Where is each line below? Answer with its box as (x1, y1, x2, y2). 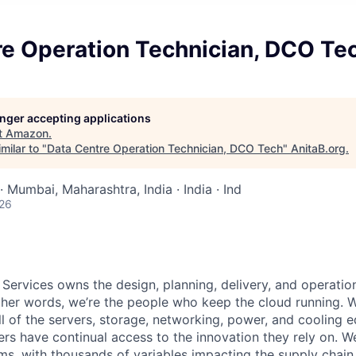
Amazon (6, 126, 48, 140)
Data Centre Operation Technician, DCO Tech (47, 141, 283, 155)
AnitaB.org (291, 141, 346, 155)
